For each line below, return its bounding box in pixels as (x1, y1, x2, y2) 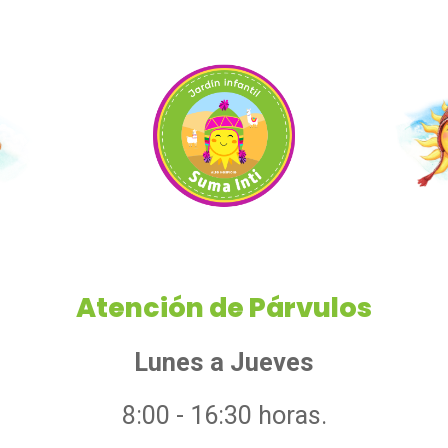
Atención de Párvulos (76, 289, 372, 326)
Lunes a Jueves (134, 348, 314, 377)
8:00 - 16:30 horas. (121, 401, 327, 430)
